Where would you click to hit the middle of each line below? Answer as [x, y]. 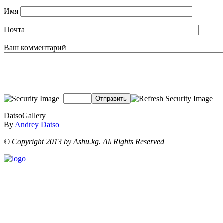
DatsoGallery [25, 116]
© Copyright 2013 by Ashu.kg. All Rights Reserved [84, 142]
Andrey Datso [37, 125]
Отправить [111, 98]
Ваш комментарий [35, 47]
